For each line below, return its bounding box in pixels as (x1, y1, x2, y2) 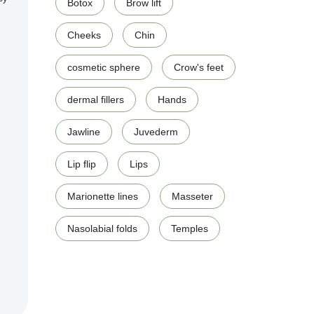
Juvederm (134, 126, 178, 138)
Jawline (67, 126, 100, 138)
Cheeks (67, 29, 101, 41)
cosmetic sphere (67, 62, 140, 74)
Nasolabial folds (67, 223, 137, 235)
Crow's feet (174, 62, 224, 74)
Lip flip (67, 158, 96, 170)
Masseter (172, 191, 213, 203)
